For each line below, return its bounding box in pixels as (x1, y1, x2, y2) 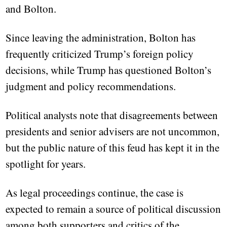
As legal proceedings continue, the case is (6, 185, 184, 200)
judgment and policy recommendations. (6, 79, 176, 94)
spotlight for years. (6, 157, 86, 171)
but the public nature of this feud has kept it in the (6, 140, 220, 155)
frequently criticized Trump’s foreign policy (6, 47, 194, 61)
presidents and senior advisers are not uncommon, (6, 124, 220, 139)
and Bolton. (6, 2, 57, 16)
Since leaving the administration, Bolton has (6, 30, 196, 45)
